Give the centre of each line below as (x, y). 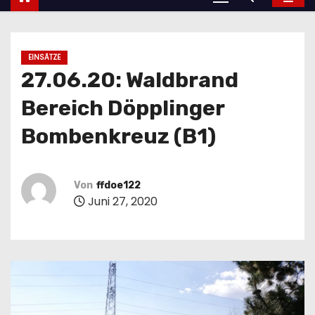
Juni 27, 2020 (121, 202)
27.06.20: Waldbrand (130, 80)
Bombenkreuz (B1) (118, 136)
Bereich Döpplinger (123, 108)
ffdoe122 (118, 186)
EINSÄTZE (44, 57)
